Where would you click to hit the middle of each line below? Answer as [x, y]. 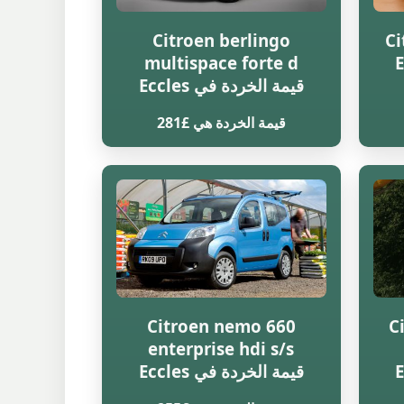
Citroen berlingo [221, 40]
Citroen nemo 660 [221, 326]
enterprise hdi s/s [221, 348]
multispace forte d [221, 62]
